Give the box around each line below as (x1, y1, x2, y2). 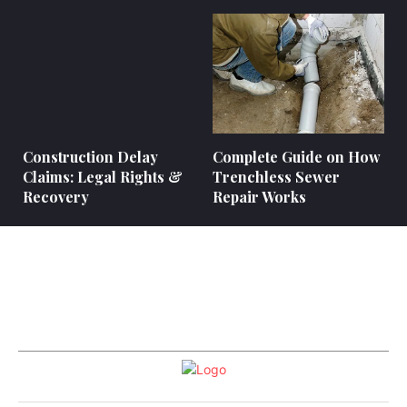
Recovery (23, 186, 89, 206)
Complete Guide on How (213, 146, 381, 166)
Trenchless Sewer (213, 166, 340, 186)
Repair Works (213, 186, 306, 206)
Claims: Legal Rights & (23, 166, 183, 186)
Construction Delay (23, 146, 158, 166)
